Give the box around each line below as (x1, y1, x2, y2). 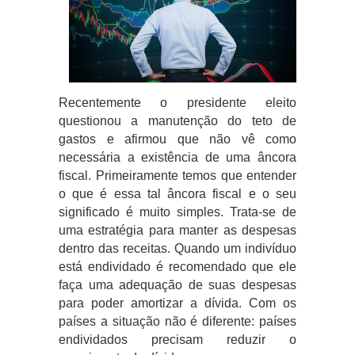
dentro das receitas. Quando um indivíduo (59, 242, 296, 256)
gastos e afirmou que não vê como (59, 132, 296, 147)
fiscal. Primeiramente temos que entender (59, 169, 296, 183)
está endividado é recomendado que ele (59, 260, 296, 274)
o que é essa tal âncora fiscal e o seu (59, 187, 296, 201)
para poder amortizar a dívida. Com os (59, 296, 296, 311)
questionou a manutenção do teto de (59, 114, 296, 128)
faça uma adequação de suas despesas (59, 278, 296, 292)
